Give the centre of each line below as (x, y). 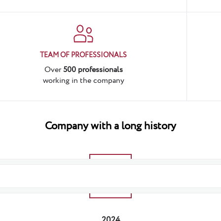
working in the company (83, 81)
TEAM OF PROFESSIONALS (83, 55)
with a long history (132, 126)
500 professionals (93, 70)
